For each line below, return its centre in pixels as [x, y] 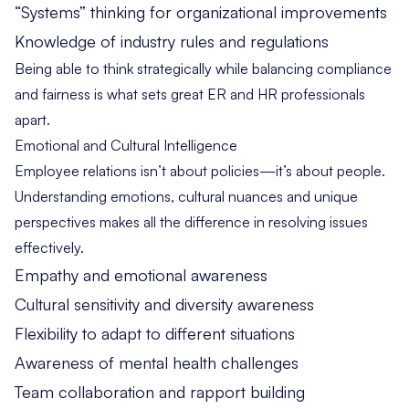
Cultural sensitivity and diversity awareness [164, 304]
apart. [32, 120]
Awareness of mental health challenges [157, 363]
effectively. [49, 248]
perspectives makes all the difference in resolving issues [191, 222]
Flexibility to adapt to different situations [155, 334]
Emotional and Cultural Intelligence [126, 146]
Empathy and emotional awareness [141, 275]
